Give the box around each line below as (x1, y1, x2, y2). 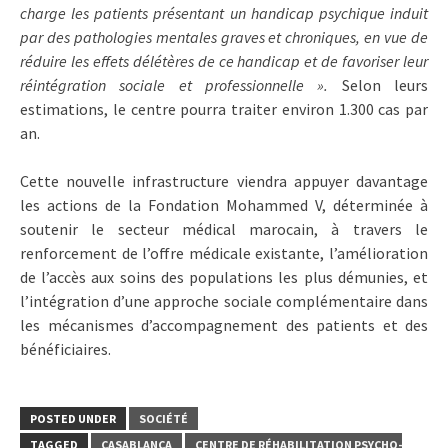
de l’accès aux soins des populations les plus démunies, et (20, 266, 428, 287)
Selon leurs (328, 74, 429, 95)
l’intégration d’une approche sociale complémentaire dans (20, 290, 428, 311)
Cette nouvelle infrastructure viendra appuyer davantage (20, 170, 428, 191)
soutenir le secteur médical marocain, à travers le (20, 218, 428, 239)
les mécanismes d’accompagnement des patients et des (20, 314, 428, 335)
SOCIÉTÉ (139, 410, 188, 426)
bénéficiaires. (20, 338, 111, 359)
